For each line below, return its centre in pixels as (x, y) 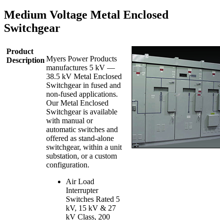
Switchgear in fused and (83, 85)
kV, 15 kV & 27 (91, 208)
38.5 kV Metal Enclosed (84, 76)
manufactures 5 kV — (81, 67)
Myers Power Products (82, 58)
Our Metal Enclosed (77, 103)
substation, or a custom (82, 156)
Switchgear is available (82, 111)
